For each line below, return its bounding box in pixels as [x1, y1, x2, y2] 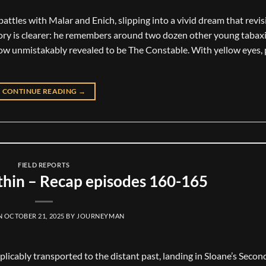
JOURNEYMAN [77, 212, 125, 220]
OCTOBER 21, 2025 [4, 212, 65, 220]
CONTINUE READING [2, 87, 78, 96]
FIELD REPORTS [18, 161, 70, 169]
